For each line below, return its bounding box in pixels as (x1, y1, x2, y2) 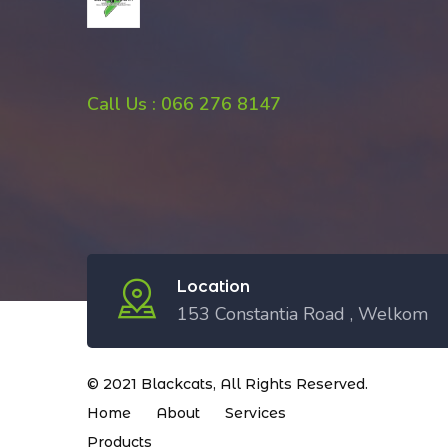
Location (177, 277, 250, 296)
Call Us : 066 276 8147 (87, 92, 281, 116)
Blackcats (141, 375, 213, 393)
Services (225, 404, 286, 422)
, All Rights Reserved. (213, 375, 368, 393)
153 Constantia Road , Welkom (177, 302, 428, 326)
